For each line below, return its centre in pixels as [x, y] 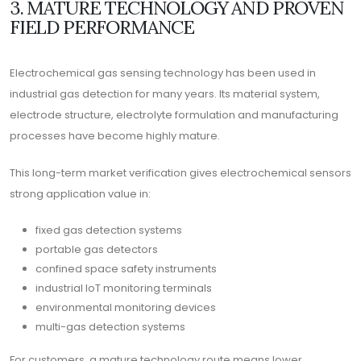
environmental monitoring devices [126, 307]
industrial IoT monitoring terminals [124, 288]
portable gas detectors [97, 249]
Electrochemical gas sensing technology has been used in [163, 73]
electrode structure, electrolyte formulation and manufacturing [174, 115]
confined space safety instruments [126, 269]
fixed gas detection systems [109, 230]
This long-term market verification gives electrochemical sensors [180, 173]
